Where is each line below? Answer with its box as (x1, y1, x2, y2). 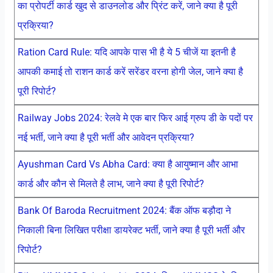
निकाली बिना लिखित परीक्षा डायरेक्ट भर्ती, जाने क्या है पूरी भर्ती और (17, 224, 245, 236)
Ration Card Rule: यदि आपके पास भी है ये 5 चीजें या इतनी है (17, 46, 236, 58)
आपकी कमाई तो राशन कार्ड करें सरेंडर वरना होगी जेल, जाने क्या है (17, 65, 243, 77)
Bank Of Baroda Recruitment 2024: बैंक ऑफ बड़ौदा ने (17, 204, 231, 216)
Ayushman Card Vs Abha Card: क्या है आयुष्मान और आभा (17, 158, 238, 170)
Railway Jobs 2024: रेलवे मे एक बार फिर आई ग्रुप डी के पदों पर (17, 112, 253, 124)
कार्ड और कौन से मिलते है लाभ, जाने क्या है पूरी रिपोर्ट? (17, 177, 204, 190)
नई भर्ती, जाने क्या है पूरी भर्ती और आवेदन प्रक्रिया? (17, 131, 194, 143)
